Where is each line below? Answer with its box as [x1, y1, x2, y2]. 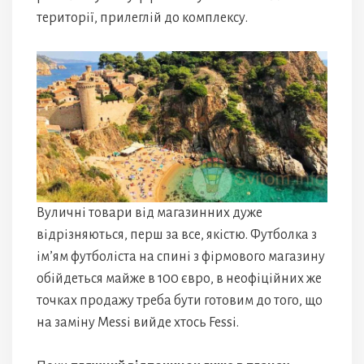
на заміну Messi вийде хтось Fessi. [37, 315, 239, 331]
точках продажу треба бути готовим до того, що [37, 293, 323, 309]
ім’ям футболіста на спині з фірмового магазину [37, 249, 325, 265]
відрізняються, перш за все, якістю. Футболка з [37, 227, 317, 243]
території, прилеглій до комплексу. [37, 10, 248, 25]
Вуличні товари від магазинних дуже [37, 206, 262, 221]
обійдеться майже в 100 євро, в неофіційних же [37, 271, 322, 287]
